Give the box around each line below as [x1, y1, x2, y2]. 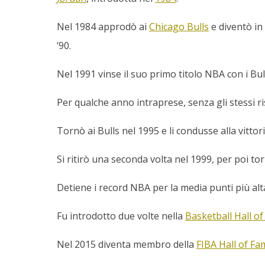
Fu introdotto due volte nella [57, 209, 185, 223]
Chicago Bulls [149, 20, 209, 34]
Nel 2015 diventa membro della [57, 238, 196, 251]
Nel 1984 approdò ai [57, 20, 149, 34]
